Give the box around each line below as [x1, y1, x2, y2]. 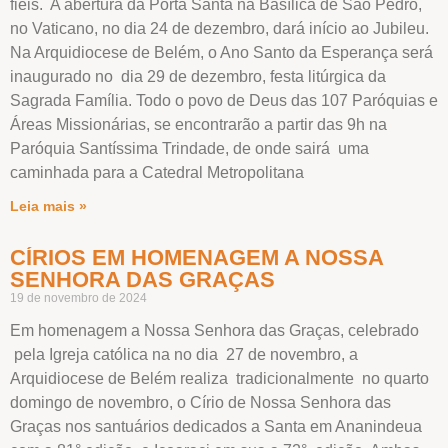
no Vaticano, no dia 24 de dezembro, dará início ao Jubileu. [10, 19, 429, 37]
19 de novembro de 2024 [10, 290, 147, 305]
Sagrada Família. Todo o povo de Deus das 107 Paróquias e [10, 91, 438, 109]
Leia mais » [10, 197, 87, 214]
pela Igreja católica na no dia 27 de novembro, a [10, 345, 358, 363]
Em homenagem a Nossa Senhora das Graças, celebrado [10, 321, 419, 339]
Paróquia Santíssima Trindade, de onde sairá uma [10, 139, 369, 157]
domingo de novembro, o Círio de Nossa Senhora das [10, 393, 391, 411]
